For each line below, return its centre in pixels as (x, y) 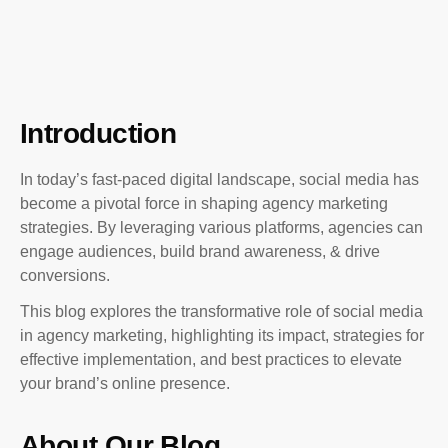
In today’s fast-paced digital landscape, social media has (219, 179)
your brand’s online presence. (125, 383)
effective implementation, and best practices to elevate (211, 359)
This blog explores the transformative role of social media (221, 311)
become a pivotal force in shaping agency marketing (204, 203)
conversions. (65, 275)
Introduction (98, 133)
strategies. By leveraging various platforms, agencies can (221, 227)
